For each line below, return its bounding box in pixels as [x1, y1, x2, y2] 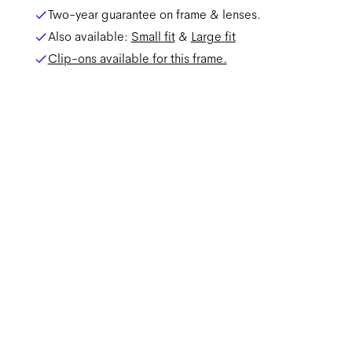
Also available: [47, 28, 131, 45]
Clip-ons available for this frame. [47, 50, 227, 67]
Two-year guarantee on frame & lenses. [47, 6, 261, 23]
